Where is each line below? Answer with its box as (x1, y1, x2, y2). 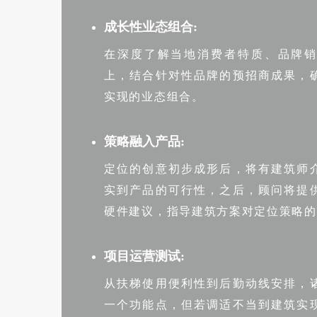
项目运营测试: (104, 249, 185, 263)
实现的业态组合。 (104, 91, 204, 103)
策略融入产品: (104, 134, 185, 149)
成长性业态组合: (104, 20, 197, 34)
